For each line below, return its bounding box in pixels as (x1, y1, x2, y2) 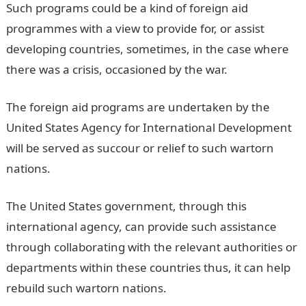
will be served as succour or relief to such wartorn (5, 139, 274, 156)
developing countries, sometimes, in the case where (5, 40, 289, 57)
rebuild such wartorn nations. (5, 279, 167, 296)
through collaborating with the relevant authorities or (5, 238, 297, 255)
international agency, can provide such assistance (5, 218, 277, 234)
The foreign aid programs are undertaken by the (5, 98, 270, 115)
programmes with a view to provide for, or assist (5, 20, 264, 36)
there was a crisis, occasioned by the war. (5, 61, 227, 77)
